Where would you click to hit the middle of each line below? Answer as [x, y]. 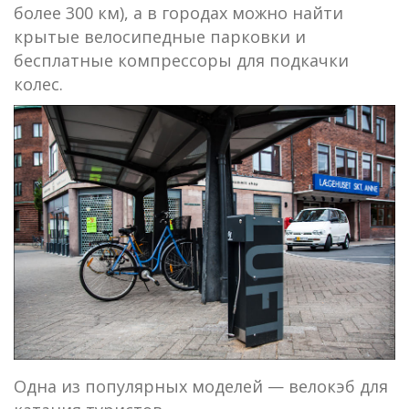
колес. [38, 84]
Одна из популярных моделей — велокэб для [201, 386]
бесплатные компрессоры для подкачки [181, 60]
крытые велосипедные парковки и [160, 36]
